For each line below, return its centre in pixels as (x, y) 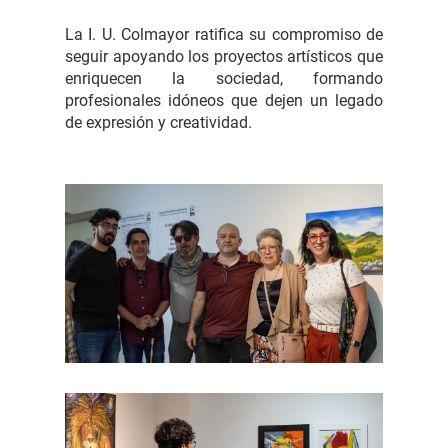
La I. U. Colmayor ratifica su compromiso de (224, 34)
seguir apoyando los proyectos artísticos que (224, 56)
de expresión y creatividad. (158, 122)
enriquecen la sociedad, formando (224, 78)
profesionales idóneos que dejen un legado (224, 100)
